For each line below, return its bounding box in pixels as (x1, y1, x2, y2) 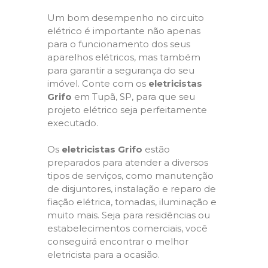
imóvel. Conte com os (47, 77, 148, 89)
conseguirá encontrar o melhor (47, 236, 188, 247)
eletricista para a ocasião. (47, 249, 160, 260)
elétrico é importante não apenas (47, 25, 200, 36)
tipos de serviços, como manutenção (47, 170, 214, 181)
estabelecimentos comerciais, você (47, 223, 208, 234)
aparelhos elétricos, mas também (47, 51, 200, 63)
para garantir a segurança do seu (47, 64, 194, 76)
